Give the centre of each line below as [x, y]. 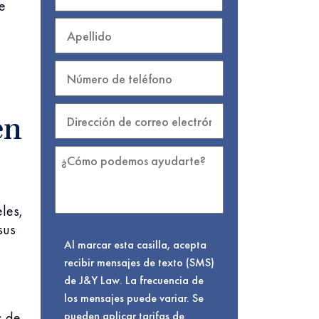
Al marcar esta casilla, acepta [135, 245]
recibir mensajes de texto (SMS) [139, 262]
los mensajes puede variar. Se [134, 298]
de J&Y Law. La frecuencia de [134, 280]
